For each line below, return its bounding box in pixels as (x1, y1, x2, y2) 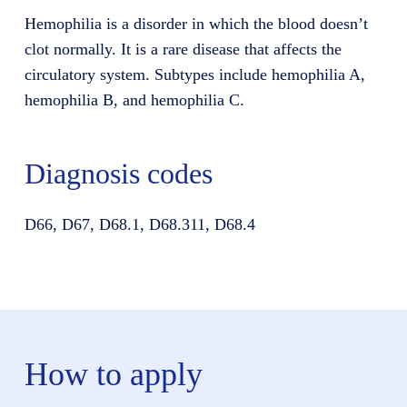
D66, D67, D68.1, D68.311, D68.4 (24, 214, 255, 233)
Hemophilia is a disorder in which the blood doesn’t (24, 14, 368, 33)
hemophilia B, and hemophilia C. (24, 90, 244, 109)
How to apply (24, 355, 203, 392)
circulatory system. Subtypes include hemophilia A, (24, 65, 365, 84)
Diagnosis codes (24, 156, 213, 190)
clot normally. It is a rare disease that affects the (24, 39, 342, 58)
